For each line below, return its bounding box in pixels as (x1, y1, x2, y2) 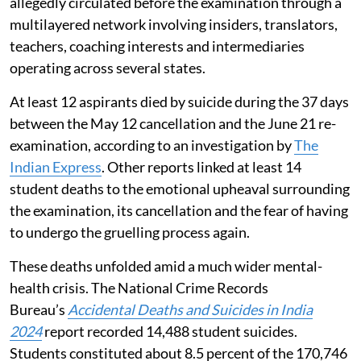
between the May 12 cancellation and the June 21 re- (10, 114, 336, 133)
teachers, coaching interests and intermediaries (10, 37, 305, 56)
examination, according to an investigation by (10, 136, 294, 155)
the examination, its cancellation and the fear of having (10, 201, 348, 220)
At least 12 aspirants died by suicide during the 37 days (10, 93, 349, 111)
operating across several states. (10, 59, 205, 77)
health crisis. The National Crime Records (10, 279, 268, 297)
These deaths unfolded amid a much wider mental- (10, 257, 322, 276)
